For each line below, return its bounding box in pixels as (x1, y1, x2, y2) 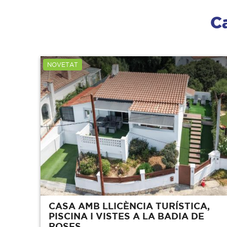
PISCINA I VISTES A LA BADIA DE (49, 211, 204, 221)
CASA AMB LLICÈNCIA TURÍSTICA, (49, 201, 210, 211)
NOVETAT (47, 61, 78, 68)
